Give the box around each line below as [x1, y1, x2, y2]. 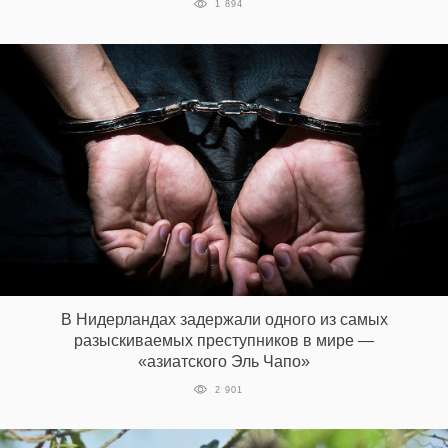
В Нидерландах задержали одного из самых [60, 310, 388, 328]
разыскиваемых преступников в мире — [74, 331, 374, 349]
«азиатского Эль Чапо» [138, 352, 310, 370]
